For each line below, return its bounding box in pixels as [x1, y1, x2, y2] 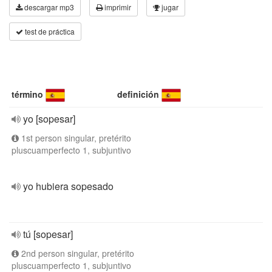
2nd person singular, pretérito [19, 247, 134, 259]
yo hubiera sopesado [23, 179, 114, 193]
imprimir [103, 2, 131, 12]
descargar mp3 [22, 2, 74, 12]
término [12, 88, 43, 100]
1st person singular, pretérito [19, 132, 131, 144]
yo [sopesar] [23, 112, 75, 126]
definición [117, 88, 160, 100]
